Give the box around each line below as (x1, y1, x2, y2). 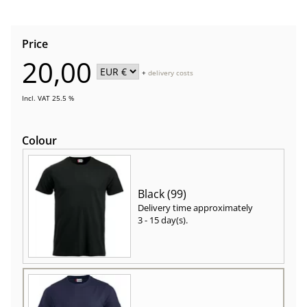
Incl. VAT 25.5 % (22, 93, 74, 103)
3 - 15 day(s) (138, 214, 186, 227)
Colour (22, 133, 57, 149)
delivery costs (148, 68, 194, 78)
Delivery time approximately (138, 201, 253, 214)
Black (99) (138, 186, 186, 202)
